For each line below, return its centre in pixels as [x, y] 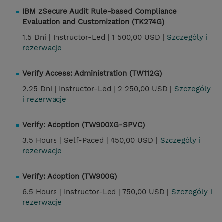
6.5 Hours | [43, 192]
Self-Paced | [87, 140]
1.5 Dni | [38, 37]
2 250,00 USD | [146, 89]
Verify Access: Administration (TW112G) [92, 74]
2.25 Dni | [41, 89]
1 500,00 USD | [139, 37]
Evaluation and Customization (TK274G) [93, 22]
